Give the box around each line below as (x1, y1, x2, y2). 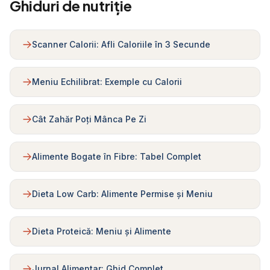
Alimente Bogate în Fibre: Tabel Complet (32, 151, 201, 162)
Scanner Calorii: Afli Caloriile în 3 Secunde (32, 39, 210, 49)
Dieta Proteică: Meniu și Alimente (32, 226, 171, 236)
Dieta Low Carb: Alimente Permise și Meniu (32, 189, 213, 199)
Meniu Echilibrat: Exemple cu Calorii (32, 77, 182, 87)
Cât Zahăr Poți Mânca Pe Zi (32, 114, 146, 124)
